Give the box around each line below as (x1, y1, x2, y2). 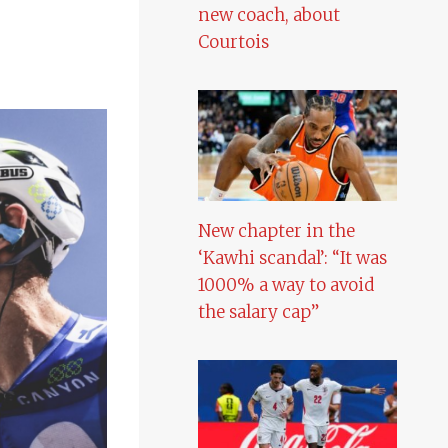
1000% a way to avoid (198, 273, 375, 296)
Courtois (198, 31, 270, 54)
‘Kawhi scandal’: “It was (198, 246, 388, 269)
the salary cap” (198, 300, 320, 323)
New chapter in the (198, 219, 356, 242)
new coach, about (198, 4, 341, 27)
